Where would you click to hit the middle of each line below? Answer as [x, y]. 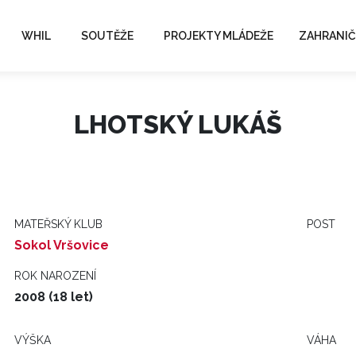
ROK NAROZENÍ [55, 276]
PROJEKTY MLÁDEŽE [219, 35]
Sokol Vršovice [62, 245]
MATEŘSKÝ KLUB [58, 224]
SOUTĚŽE [107, 35]
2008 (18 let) [54, 297]
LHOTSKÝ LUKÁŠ [178, 124]
